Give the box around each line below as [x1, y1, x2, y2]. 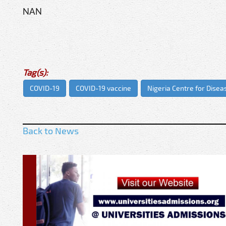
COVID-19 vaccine [76, 83, 131, 92]
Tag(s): [23, 67, 48, 77]
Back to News [23, 125, 79, 136]
